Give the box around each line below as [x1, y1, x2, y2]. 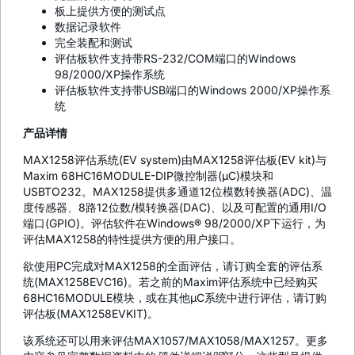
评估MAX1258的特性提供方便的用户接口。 [23, 231, 241, 246]
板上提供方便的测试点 [55, 3, 166, 17]
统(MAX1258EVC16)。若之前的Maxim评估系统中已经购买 [23, 274, 318, 288]
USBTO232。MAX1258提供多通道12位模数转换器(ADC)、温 [23, 184, 332, 198]
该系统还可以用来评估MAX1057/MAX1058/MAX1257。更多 [23, 333, 328, 347]
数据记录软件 [55, 19, 121, 33]
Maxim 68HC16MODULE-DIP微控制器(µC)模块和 [23, 168, 273, 182]
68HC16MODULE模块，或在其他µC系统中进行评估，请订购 [23, 290, 326, 304]
